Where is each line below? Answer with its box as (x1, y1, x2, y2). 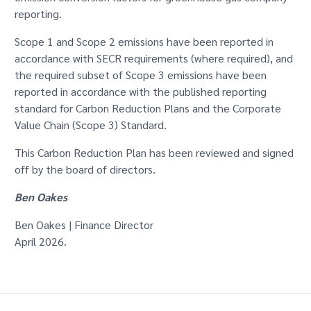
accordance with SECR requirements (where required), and (14, 51, 293, 66)
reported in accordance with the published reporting (14, 84, 267, 99)
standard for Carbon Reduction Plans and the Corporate (14, 101, 281, 116)
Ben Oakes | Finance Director (14, 217, 153, 233)
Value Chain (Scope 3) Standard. (14, 117, 167, 133)
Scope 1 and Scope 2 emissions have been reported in (14, 34, 274, 49)
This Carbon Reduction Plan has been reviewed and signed (14, 145, 294, 160)
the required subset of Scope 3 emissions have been (14, 67, 267, 83)
